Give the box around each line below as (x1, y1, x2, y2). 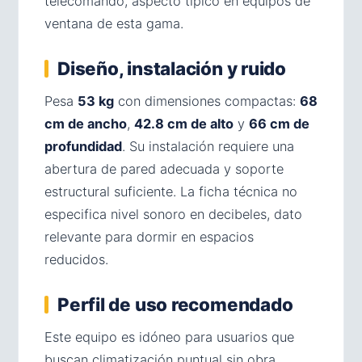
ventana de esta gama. (44, 15, 183, 32)
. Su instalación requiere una (122, 137, 294, 154)
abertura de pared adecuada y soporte (44, 160, 284, 177)
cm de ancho (44, 115, 127, 132)
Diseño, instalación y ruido (57, 57, 286, 79)
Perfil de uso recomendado (57, 293, 293, 315)
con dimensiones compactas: (114, 92, 300, 109)
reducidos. (44, 250, 108, 267)
